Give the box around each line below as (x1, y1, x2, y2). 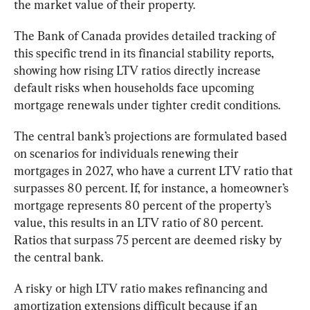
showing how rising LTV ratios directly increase (14, 63, 264, 78)
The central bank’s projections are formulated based (14, 129, 290, 144)
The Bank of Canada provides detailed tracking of (14, 28, 278, 44)
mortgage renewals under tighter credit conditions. (14, 98, 280, 113)
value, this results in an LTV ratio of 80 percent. (14, 215, 266, 230)
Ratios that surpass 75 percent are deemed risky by (14, 232, 285, 248)
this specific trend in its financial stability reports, (14, 46, 277, 61)
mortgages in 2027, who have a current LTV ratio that (14, 163, 295, 179)
